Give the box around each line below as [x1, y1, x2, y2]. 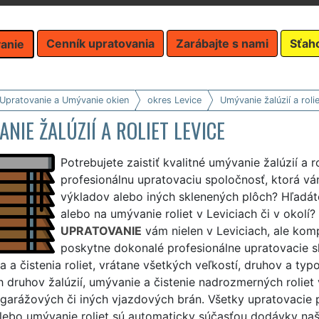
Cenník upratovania [46, 36, 155, 51]
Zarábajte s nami [176, 36, 268, 51]
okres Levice [147, 94, 202, 105]
